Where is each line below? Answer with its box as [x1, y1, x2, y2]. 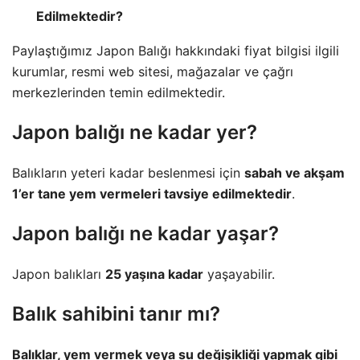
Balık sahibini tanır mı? [12, 301, 220, 325]
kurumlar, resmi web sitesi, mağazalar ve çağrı [12, 63, 293, 80]
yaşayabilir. [203, 265, 275, 282]
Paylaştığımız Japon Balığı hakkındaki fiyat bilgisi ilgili [12, 42, 339, 59]
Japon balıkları [12, 265, 105, 282]
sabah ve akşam [244, 164, 345, 181]
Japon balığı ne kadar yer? [12, 120, 257, 144]
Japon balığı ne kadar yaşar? [12, 221, 279, 245]
